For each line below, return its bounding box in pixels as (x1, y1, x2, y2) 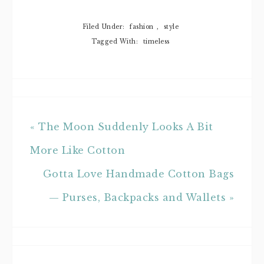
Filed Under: (82, 22, 127, 31)
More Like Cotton (30, 144, 125, 156)
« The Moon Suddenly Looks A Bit (30, 120, 213, 133)
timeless (143, 37, 170, 45)
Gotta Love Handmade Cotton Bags (42, 167, 234, 180)
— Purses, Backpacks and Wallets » (48, 191, 234, 203)
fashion (130, 22, 154, 31)
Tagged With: (91, 37, 140, 45)
